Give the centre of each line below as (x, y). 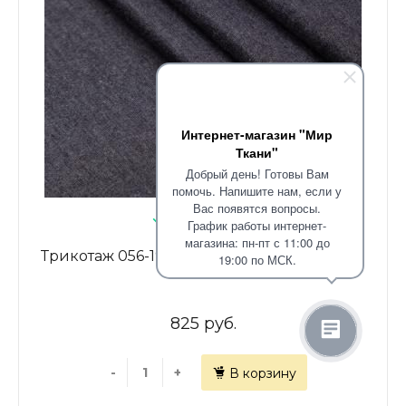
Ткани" (257, 152)
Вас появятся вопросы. (257, 208)
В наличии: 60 (213, 218)
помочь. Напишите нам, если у (257, 191)
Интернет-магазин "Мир (257, 134)
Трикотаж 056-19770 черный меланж (180, 256)
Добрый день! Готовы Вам (257, 174)
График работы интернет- (257, 225)
